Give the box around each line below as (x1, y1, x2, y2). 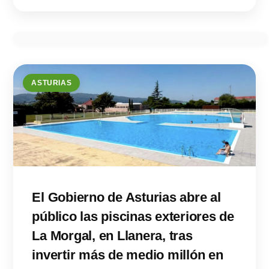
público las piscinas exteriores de (32, 209, 234, 225)
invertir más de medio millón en (32, 247, 223, 263)
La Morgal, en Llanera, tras (32, 228, 193, 244)
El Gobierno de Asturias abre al (32, 190, 221, 205)
